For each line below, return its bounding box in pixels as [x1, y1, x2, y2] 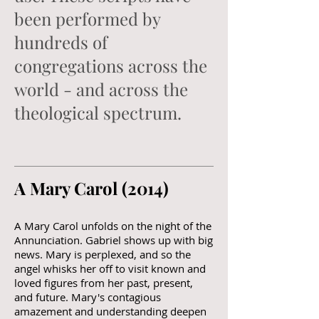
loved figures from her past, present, [14, 276, 193, 290]
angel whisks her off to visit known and [14, 261, 206, 276]
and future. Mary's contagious [14, 290, 161, 304]
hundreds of [14, 31, 108, 53]
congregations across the [14, 54, 207, 77]
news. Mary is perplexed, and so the [14, 247, 191, 261]
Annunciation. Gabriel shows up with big [14, 233, 213, 247]
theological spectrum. [14, 101, 186, 124]
